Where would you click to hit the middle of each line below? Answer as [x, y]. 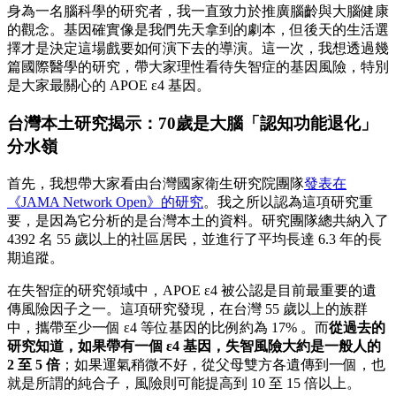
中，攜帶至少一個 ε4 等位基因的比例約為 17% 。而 [168, 327]
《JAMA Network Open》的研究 [105, 202]
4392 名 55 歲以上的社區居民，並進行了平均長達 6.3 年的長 [194, 239]
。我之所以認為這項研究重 [288, 202]
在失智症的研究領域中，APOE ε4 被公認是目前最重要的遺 [192, 290]
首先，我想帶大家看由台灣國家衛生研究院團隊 [156, 183]
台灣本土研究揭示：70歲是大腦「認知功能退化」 [192, 123]
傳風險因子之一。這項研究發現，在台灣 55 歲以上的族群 [187, 308]
